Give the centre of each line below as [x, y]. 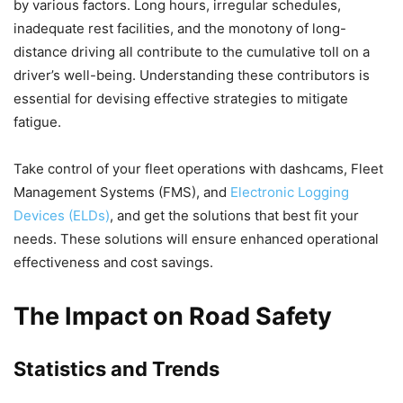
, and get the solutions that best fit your [234, 216]
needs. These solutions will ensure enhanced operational [196, 239]
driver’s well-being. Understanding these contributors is [192, 76]
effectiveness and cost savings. [113, 263]
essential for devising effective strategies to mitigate [181, 99]
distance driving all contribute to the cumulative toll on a [192, 52]
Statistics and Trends [116, 369]
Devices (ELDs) [62, 216]
